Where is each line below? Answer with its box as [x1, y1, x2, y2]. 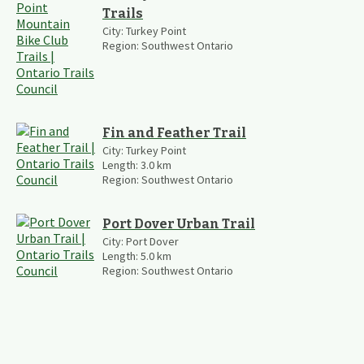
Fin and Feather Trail [102, 124, 246, 141]
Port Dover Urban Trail [102, 215, 255, 232]
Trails [102, 5, 143, 21]
